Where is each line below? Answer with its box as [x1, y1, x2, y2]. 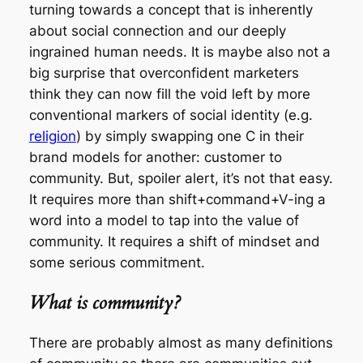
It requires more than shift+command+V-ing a [28, 190, 326, 207]
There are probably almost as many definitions [28, 335, 333, 352]
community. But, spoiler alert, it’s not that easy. [28, 169, 333, 186]
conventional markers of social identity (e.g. [28, 106, 313, 123]
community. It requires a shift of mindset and [28, 233, 320, 250]
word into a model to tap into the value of [28, 211, 299, 228]
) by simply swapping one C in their [75, 127, 304, 144]
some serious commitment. [28, 254, 205, 271]
